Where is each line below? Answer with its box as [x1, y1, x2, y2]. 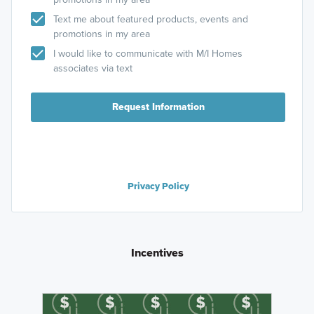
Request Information [111, 99, 205, 114]
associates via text [53, 60, 132, 76]
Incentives [130, 244, 184, 261]
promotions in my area [53, 26, 150, 41]
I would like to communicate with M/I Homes [53, 46, 243, 61]
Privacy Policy [127, 178, 189, 193]
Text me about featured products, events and [53, 11, 248, 27]
